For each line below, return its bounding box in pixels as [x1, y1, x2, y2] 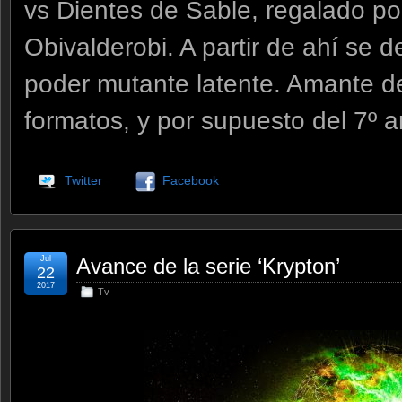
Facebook [162, 172, 219, 188]
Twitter [64, 172, 102, 188]
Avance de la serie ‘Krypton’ [76, 253, 340, 278]
